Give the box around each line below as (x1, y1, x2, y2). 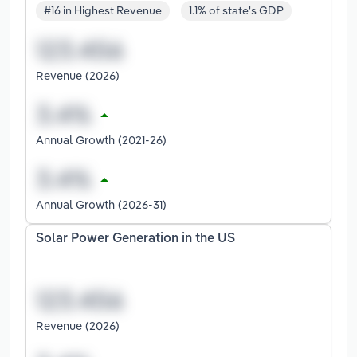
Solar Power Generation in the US (36, 233, 235, 246)
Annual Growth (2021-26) (36, 132, 167, 148)
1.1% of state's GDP (189, 3, 284, 18)
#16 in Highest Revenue (44, 3, 162, 18)
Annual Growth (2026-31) (36, 197, 167, 213)
